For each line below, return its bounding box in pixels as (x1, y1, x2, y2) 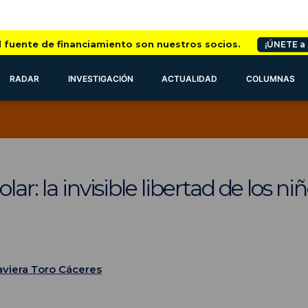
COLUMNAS (246, 74, 296, 84)
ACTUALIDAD (162, 74, 218, 84)
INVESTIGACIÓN (67, 74, 133, 84)
